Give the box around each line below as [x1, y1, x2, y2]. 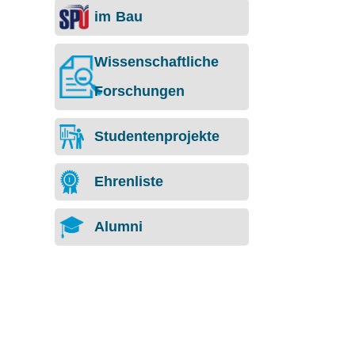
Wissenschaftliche [94, 48, 219, 75]
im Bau [94, 2, 143, 30]
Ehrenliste [94, 167, 163, 195]
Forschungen [94, 77, 185, 105]
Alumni [94, 212, 143, 240]
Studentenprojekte [94, 122, 219, 150]
